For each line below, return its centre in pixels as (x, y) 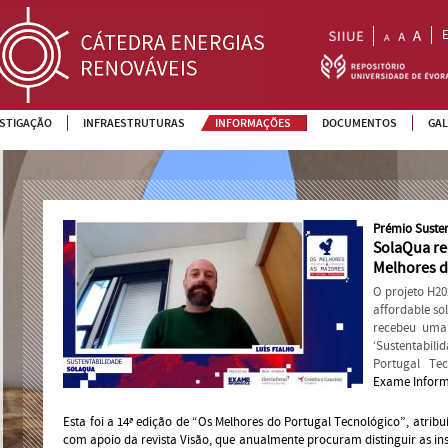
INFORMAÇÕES (253, 123)
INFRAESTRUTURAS (134, 123)
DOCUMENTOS (359, 123)
